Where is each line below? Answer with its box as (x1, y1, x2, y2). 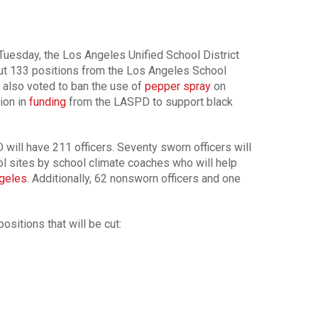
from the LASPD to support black (65, 94, 233, 109)
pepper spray (144, 79, 211, 93)
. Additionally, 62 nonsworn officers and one (26, 171, 241, 185)
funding (28, 94, 66, 109)
